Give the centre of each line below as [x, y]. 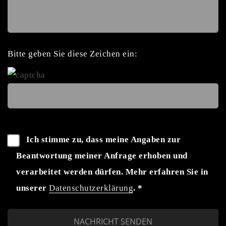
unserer [33, 188]
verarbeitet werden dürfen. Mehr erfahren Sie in [112, 172]
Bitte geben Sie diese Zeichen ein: [72, 54]
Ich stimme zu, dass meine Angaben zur [103, 139]
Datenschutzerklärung [91, 188]
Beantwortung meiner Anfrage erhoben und [102, 156]
